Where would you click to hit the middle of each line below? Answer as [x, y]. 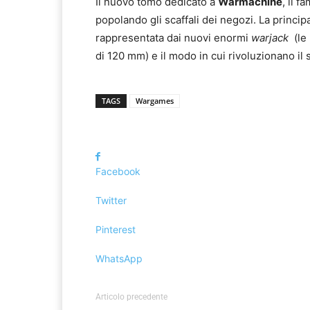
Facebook [118, 172]
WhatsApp [119, 259]
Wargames [155, 101]
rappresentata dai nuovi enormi [173, 38]
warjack [270, 38]
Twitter [111, 201]
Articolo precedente [131, 297]
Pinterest [116, 230]
